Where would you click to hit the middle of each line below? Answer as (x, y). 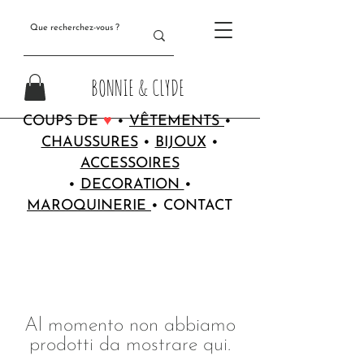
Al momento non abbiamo (130, 326)
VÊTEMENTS (177, 122)
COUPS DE (63, 122)
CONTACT (198, 206)
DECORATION (132, 185)
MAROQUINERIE (89, 206)
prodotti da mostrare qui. (130, 346)
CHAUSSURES (89, 143)
